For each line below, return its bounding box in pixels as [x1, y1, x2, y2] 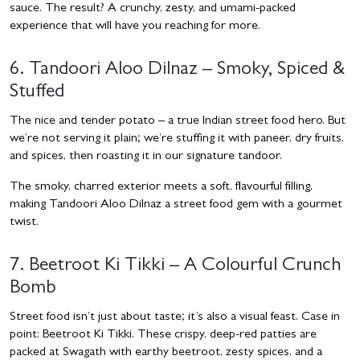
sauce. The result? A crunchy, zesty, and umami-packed [10, 2, 296, 15]
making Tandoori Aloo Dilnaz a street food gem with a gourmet [10, 198, 342, 211]
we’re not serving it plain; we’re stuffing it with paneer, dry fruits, [10, 133, 344, 145]
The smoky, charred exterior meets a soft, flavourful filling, [10, 181, 313, 194]
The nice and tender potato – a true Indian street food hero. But [10, 115, 346, 128]
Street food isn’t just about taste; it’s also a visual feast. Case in [10, 311, 340, 324]
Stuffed [10, 84, 69, 103]
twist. [10, 216, 42, 229]
